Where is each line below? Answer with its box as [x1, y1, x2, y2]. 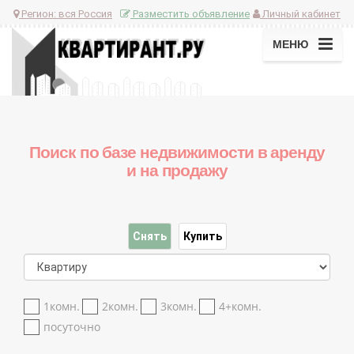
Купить [183, 230, 222, 243]
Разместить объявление [130, 7, 250, 20]
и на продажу [126, 161, 228, 180]
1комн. [43, 299, 80, 314]
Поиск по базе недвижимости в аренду [28, 143, 326, 162]
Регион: [19, 7, 58, 20]
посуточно [43, 319, 100, 335]
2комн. [102, 299, 138, 314]
